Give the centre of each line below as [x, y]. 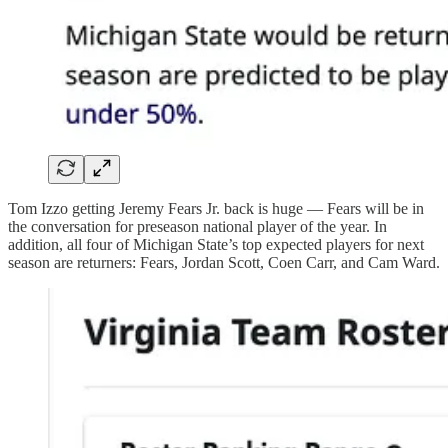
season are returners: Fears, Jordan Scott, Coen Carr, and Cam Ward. [224, 263]
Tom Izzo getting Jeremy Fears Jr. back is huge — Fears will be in [216, 209]
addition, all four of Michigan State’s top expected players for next [216, 245]
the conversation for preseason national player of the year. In [197, 227]
